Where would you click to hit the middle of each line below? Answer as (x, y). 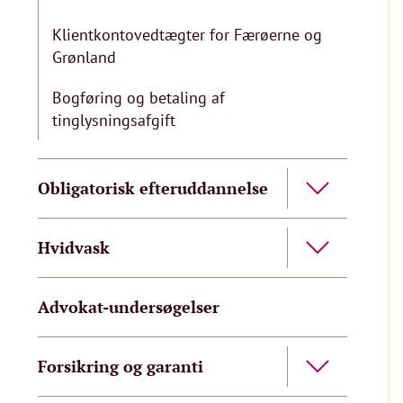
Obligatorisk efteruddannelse (153, 188)
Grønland (84, 57)
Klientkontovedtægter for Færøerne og (187, 35)
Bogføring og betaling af (139, 98)
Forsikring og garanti (121, 366)
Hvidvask (74, 247)
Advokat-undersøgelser (129, 307)
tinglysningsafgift (114, 120)
